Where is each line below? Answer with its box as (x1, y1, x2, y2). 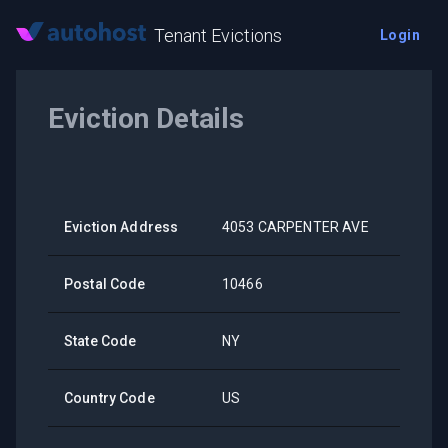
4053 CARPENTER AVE (222, 219, 369, 235)
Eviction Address (64, 219, 179, 235)
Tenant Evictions (154, 24, 282, 46)
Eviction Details (48, 102, 244, 135)
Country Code (64, 390, 155, 406)
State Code (64, 333, 137, 349)
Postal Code (64, 276, 146, 292)
